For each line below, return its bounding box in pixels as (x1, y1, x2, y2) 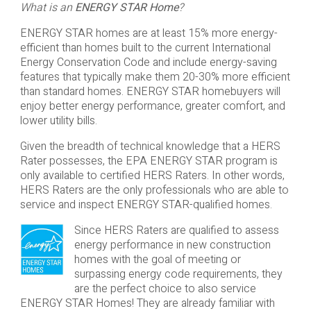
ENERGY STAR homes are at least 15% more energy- (19, 25, 278, 42)
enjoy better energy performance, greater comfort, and (19, 98, 285, 115)
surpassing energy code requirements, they (74, 266, 283, 283)
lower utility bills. (19, 112, 97, 130)
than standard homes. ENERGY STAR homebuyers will (19, 83, 280, 101)
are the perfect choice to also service (74, 280, 256, 298)
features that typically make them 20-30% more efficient (19, 69, 290, 86)
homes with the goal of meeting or (74, 251, 241, 269)
